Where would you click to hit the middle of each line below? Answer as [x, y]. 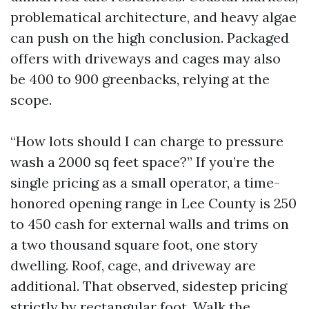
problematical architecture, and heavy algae [153, 17]
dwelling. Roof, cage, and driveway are [133, 265]
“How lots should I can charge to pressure [147, 141]
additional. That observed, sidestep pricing [149, 286]
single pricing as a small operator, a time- [145, 182]
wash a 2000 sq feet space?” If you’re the [142, 162]
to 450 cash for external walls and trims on [150, 224]
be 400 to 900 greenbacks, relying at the [140, 79]
